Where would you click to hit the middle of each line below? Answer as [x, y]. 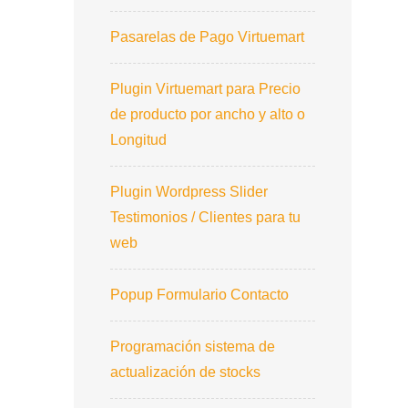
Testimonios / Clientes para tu [205, 217]
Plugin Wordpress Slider [189, 191]
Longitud [138, 139]
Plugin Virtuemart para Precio [205, 88]
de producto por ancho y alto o [208, 114]
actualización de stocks [185, 372]
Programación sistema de [193, 346]
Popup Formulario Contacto [199, 294]
